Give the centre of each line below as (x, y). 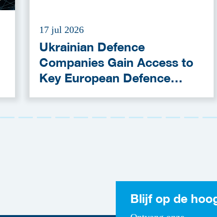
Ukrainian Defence (92, 47)
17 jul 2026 (62, 29)
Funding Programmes (101, 93)
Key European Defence (105, 78)
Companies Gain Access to (116, 62)
